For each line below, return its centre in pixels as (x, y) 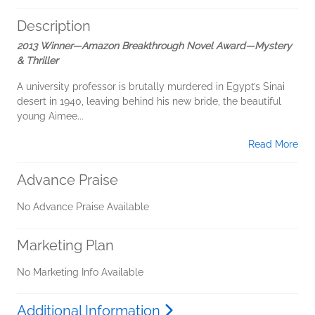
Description (54, 26)
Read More (273, 144)
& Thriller (38, 61)
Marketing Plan (65, 246)
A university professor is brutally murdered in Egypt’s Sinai (151, 87)
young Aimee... (50, 116)
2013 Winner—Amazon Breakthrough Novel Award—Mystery (154, 46)
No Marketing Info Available (80, 272)
